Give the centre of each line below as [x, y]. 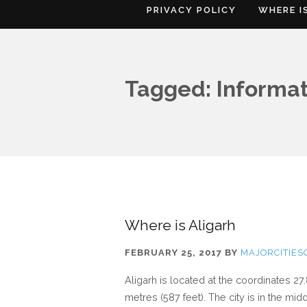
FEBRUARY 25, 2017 [173, 253]
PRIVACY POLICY [192, 10]
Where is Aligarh [180, 225]
